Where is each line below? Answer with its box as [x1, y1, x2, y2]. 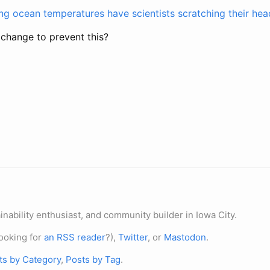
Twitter [118, 231, 148, 243]
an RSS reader [44, 231, 105, 243]
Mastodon [164, 231, 206, 243]
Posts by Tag [66, 254, 121, 265]
